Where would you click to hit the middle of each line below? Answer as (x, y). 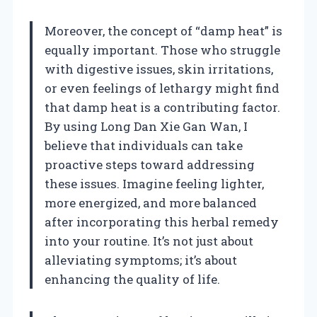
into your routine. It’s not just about (149, 241)
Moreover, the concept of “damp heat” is (163, 31)
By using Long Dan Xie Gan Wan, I (146, 127)
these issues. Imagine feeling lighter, (154, 184)
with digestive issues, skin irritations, (159, 69)
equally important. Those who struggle (162, 50)
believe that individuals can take (144, 146)
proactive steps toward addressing (150, 165)
